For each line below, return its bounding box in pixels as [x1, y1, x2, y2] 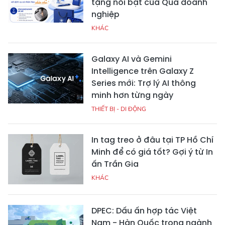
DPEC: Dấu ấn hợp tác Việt [91, 205, 197, 217]
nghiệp [91, 9, 120, 21]
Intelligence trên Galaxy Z [91, 65, 194, 77]
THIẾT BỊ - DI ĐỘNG [91, 105, 146, 113]
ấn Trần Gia [91, 158, 139, 170]
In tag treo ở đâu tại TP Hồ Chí [91, 134, 213, 146]
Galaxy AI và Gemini [91, 53, 172, 65]
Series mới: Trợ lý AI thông [91, 77, 196, 89]
